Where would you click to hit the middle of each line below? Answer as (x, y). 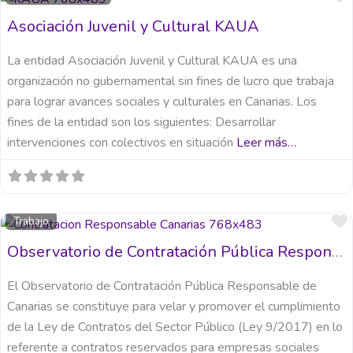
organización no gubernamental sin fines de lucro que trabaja (171, 82)
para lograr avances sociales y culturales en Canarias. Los (162, 102)
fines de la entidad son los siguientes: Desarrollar (141, 123)
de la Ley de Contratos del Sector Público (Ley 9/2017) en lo (175, 327)
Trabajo (32, 221)
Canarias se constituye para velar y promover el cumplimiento (174, 307)
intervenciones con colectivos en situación (122, 143)
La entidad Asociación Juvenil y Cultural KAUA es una (152, 61)
